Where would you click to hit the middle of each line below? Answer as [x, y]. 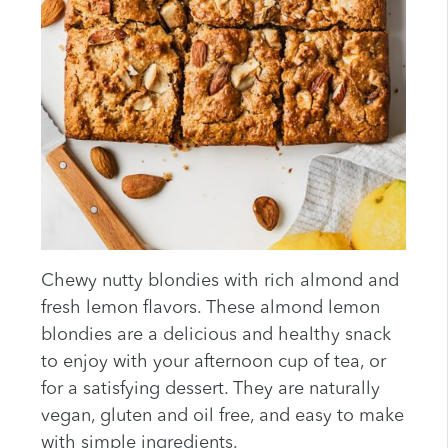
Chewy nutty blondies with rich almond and [219, 281]
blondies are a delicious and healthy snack [215, 335]
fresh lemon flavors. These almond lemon [210, 308]
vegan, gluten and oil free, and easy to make [222, 416]
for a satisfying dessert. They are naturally [210, 389]
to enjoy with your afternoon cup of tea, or [213, 362]
